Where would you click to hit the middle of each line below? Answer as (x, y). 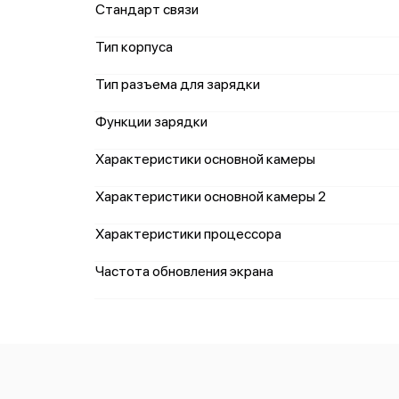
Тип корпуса (134, 47)
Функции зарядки (151, 122)
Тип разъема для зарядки (178, 84)
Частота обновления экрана (184, 271)
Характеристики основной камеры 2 (211, 196)
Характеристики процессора (188, 234)
